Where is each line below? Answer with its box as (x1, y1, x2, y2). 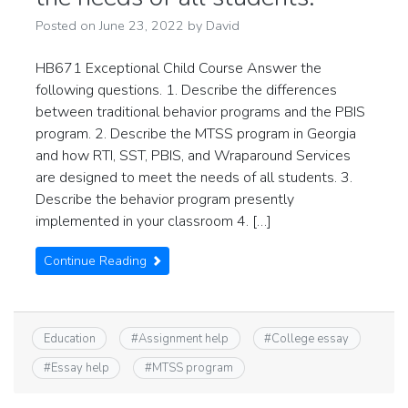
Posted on (36, 16, 99, 36)
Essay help (50, 359, 109, 376)
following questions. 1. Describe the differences (36, 80, 337, 101)
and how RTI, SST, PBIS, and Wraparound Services (36, 146, 351, 167)
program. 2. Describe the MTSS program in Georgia (36, 124, 356, 145)
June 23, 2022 (99, 16, 184, 36)
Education (43, 330, 96, 347)
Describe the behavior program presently (36, 189, 294, 210)
